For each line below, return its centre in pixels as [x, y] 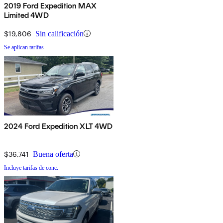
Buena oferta [53, 154]
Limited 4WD [26, 15]
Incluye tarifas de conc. [31, 167]
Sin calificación [59, 33]
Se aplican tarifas [24, 47]
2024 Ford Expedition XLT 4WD [58, 126]
